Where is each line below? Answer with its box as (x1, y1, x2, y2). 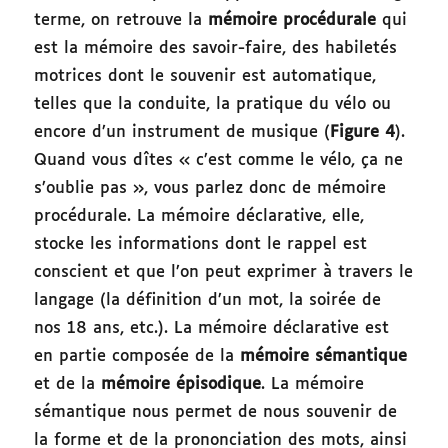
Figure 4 (330, 124, 396, 142)
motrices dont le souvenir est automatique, (34, 68, 377, 86)
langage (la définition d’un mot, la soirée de (34, 292, 382, 310)
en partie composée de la (34, 348, 241, 366)
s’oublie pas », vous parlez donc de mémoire (34, 180, 387, 198)
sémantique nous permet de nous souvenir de (34, 404, 398, 422)
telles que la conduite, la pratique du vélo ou (34, 96, 392, 114)
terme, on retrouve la (34, 12, 209, 30)
